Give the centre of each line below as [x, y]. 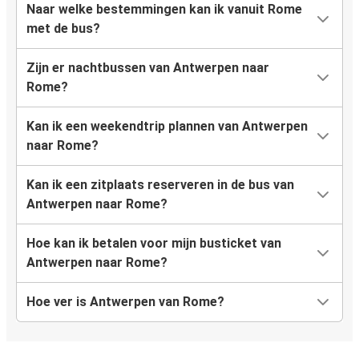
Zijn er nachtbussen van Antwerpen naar [148, 68]
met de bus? [63, 29]
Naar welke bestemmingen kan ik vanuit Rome [164, 10]
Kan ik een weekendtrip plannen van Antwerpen [167, 127]
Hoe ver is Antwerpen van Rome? [125, 302]
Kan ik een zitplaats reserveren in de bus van [160, 185]
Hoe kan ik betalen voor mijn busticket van [154, 244]
